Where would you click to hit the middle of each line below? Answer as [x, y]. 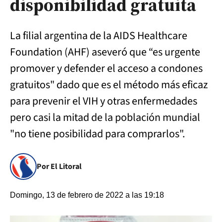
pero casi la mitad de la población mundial [105, 117]
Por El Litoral [59, 166]
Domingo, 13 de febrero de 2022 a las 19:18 [87, 195]
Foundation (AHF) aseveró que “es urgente [105, 52]
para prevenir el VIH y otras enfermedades [104, 101]
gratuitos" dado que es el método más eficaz [109, 85]
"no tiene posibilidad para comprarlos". [97, 134]
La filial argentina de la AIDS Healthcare [99, 36]
